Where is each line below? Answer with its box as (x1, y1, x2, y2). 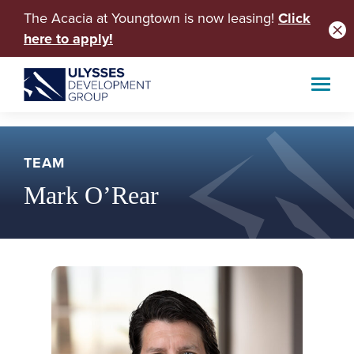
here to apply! (24, 28, 113, 49)
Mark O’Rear (24, 181, 159, 209)
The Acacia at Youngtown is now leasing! (24, 8, 278, 28)
